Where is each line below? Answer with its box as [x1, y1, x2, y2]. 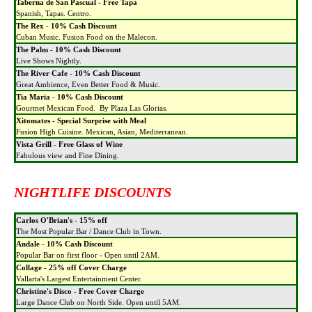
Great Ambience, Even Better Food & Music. [16, 81, 160, 89]
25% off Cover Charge [49, 263, 127, 272]
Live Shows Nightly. [16, 57, 81, 65]
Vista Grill [16, 141, 52, 149]
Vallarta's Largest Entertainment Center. [16, 274, 142, 283]
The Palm [16, 46, 48, 54]
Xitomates [16, 117, 50, 125]
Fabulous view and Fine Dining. [16, 152, 119, 160]
